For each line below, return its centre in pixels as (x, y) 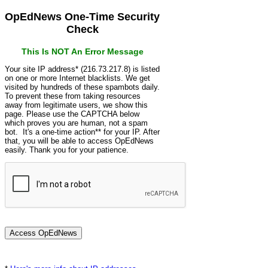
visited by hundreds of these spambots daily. (82, 87)
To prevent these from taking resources (73, 96)
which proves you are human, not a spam (76, 123)
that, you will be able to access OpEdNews (79, 141)
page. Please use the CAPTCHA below (72, 114)
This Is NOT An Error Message (82, 51)
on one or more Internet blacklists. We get (77, 78)
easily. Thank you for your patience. (67, 150)
